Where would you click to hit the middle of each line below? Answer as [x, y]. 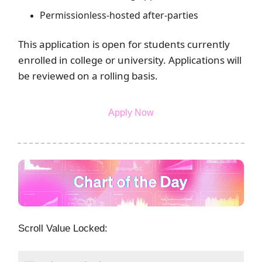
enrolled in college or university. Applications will [130, 60]
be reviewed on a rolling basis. [88, 75]
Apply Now [131, 112]
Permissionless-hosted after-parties [119, 15]
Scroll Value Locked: [63, 229]
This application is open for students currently [124, 44]
